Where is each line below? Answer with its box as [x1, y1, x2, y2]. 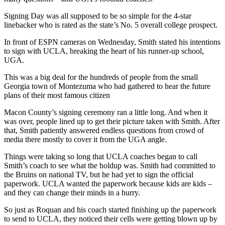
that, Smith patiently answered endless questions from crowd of [4, 126, 204, 135]
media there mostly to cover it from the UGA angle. [4, 135, 167, 144]
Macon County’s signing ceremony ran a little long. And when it [4, 108, 207, 117]
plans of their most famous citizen [4, 91, 110, 100]
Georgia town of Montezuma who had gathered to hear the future [4, 82, 210, 91]
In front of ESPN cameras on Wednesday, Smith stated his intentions [4, 38, 220, 47]
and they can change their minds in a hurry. [4, 188, 140, 197]
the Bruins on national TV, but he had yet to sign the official [4, 170, 193, 179]
